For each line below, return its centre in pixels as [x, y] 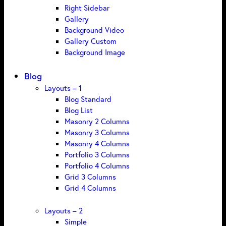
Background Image [95, 52]
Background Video [94, 30]
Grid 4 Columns [90, 187]
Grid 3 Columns [90, 176]
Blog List [79, 110]
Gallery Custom [91, 41]
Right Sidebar [87, 8]
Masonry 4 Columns [97, 143]
